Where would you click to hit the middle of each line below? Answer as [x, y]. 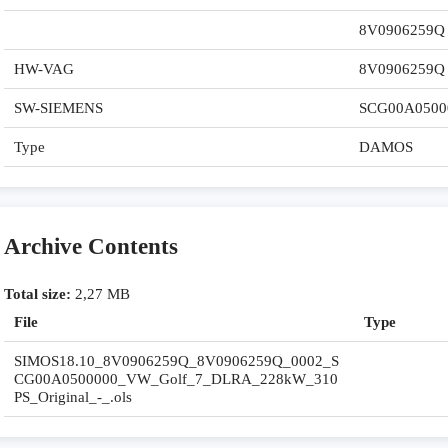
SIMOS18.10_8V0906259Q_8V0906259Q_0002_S [176, 361]
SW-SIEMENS [58, 108]
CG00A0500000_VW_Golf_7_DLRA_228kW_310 [176, 379]
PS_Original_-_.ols [73, 397]
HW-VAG [44, 69]
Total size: [37, 294]
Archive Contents [91, 247]
